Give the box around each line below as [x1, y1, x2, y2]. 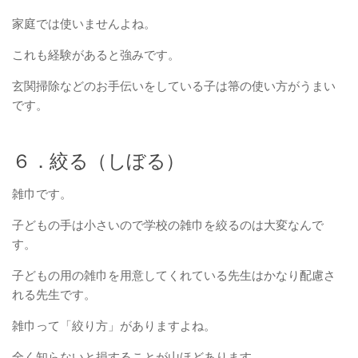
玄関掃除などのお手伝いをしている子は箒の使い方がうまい [12, 77, 336, 94]
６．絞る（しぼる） [12, 146, 185, 175]
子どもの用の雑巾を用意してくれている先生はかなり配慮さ [12, 266, 336, 284]
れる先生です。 [12, 285, 96, 303]
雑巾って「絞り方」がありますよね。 [12, 316, 216, 334]
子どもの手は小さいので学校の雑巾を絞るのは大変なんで [12, 216, 324, 233]
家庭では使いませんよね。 [12, 14, 156, 32]
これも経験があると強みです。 [12, 46, 180, 63]
